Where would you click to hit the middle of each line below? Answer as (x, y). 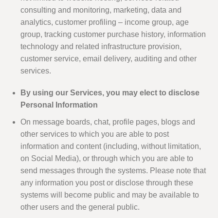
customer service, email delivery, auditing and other (109, 59)
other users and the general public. (80, 207)
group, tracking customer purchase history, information (113, 35)
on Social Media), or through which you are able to (107, 159)
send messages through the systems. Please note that (113, 171)
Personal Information (59, 105)
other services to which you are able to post (95, 134)
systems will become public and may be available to (110, 195)
